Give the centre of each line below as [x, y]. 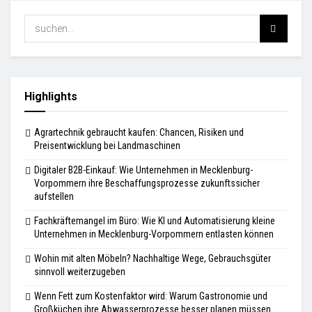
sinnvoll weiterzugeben [80, 271]
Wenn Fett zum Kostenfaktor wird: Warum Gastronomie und [151, 296]
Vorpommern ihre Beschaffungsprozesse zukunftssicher [147, 183]
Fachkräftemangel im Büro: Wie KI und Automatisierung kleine [155, 220]
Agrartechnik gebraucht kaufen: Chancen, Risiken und [139, 132]
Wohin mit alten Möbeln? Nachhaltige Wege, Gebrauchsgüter [153, 258]
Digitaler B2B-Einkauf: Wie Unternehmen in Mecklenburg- [143, 170]
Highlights [51, 96]
